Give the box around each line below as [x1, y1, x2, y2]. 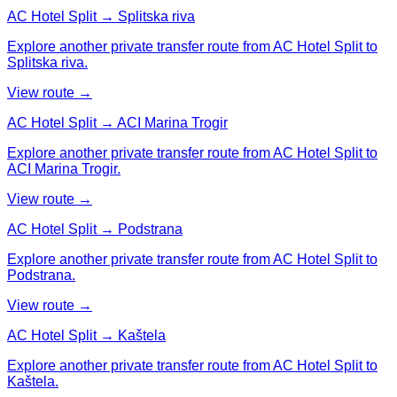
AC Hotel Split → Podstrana [7, 221, 183, 237]
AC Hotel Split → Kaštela [7, 327, 166, 343]
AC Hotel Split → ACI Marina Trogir [7, 114, 228, 130]
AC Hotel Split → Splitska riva [7, 8, 195, 24]
